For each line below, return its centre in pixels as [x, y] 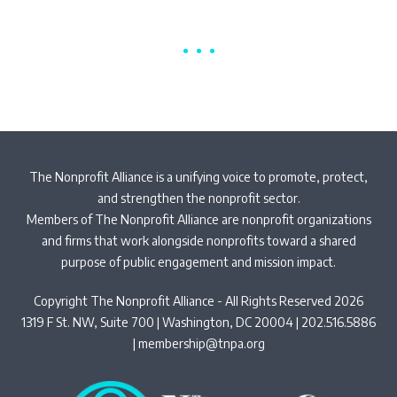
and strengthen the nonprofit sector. [198, 198]
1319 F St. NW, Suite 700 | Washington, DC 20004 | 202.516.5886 [198, 322]
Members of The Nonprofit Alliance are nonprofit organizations [198, 219]
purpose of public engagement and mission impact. [198, 261]
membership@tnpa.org [201, 343]
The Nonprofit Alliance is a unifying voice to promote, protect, [198, 176]
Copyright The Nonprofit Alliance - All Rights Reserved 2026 [198, 300]
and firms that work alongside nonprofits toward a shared [198, 240]
